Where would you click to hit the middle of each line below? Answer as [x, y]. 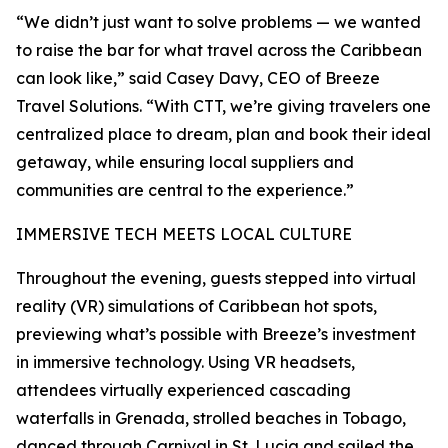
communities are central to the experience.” [185, 190]
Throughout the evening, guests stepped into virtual [216, 278]
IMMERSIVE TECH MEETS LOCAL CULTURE [184, 234]
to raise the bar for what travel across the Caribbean [219, 50]
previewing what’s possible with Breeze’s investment [216, 334]
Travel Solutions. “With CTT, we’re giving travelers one [223, 106]
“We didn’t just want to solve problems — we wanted [218, 22]
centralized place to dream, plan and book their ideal [223, 134]
